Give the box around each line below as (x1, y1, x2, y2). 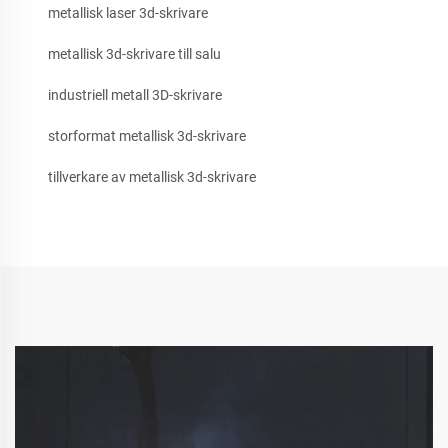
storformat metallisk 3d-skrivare (48, 128, 246, 145)
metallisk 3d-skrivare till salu (48, 46, 221, 63)
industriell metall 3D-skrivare (48, 87, 222, 104)
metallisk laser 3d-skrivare (48, 5, 208, 22)
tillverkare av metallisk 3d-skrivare (48, 169, 256, 186)
